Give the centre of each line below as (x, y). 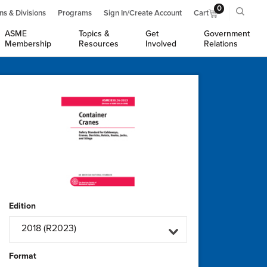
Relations (221, 44)
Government (226, 34)
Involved (161, 44)
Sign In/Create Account (143, 13)
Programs (75, 13)
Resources (98, 44)
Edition (22, 206)
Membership (28, 44)
